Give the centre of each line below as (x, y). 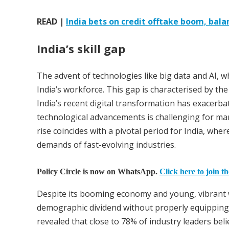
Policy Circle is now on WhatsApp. (98, 171)
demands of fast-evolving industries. (106, 144)
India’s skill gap (81, 48)
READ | (51, 21)
